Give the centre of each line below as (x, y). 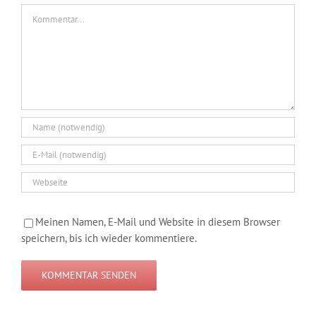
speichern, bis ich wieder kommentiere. (109, 238)
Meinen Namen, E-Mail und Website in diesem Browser (158, 222)
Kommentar (46, 12)
